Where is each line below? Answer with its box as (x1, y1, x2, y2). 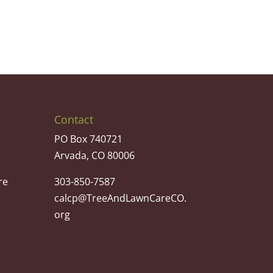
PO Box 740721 (54, 132, 123, 146)
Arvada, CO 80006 (54, 148, 135, 162)
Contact (54, 112, 94, 127)
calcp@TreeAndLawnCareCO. (54, 191, 187, 205)
